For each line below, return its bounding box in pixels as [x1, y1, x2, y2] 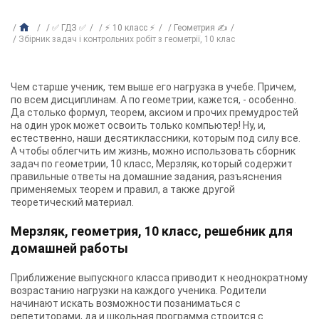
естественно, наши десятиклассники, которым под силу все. [11, 132, 300, 144]
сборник [256, 145, 296, 157]
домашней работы [11, 241, 128, 256]
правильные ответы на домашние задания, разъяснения [11, 171, 282, 182]
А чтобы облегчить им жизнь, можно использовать [11, 145, 256, 157]
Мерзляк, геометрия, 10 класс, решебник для [11, 224, 293, 239]
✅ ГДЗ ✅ [52, 23, 86, 33]
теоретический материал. [11, 197, 134, 208]
